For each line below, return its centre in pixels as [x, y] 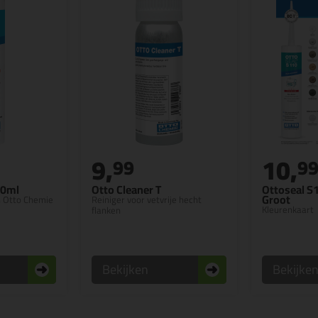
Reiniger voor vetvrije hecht [147, 200]
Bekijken [125, 270]
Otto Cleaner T [126, 190]
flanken [106, 210]
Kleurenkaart [288, 210]
